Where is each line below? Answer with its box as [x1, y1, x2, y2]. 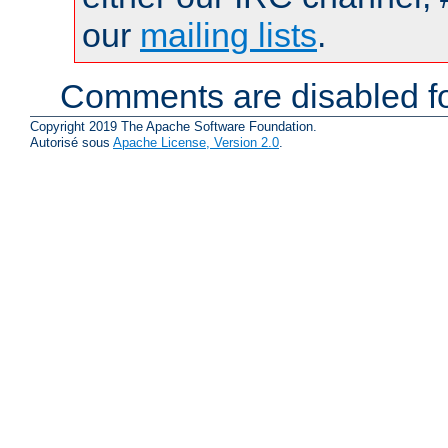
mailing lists [140, 15, 317, 54]
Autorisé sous [30, 135, 113, 151]
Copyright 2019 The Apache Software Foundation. [30, 119, 317, 135]
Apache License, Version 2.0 [113, 135, 279, 151]
